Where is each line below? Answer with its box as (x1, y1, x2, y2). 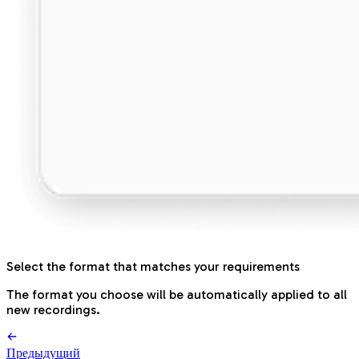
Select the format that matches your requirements (6, 258, 300, 274)
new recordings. (6, 301, 100, 317)
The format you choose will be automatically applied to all (6, 286, 347, 302)
